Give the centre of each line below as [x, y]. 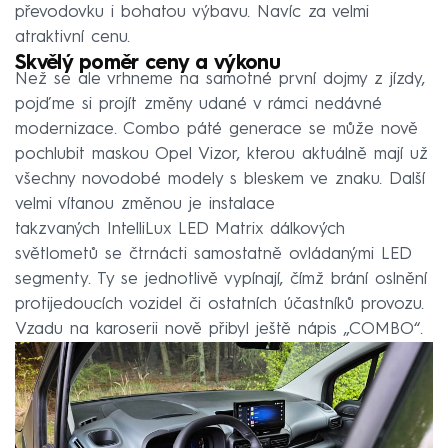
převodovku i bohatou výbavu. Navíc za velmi [192, 13]
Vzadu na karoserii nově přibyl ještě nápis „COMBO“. [219, 330]
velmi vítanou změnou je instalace [145, 205]
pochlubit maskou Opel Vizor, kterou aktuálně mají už [221, 155]
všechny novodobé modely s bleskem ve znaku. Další [220, 180]
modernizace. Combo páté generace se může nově [216, 130]
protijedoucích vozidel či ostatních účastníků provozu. [219, 305]
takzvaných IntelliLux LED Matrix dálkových [180, 230]
